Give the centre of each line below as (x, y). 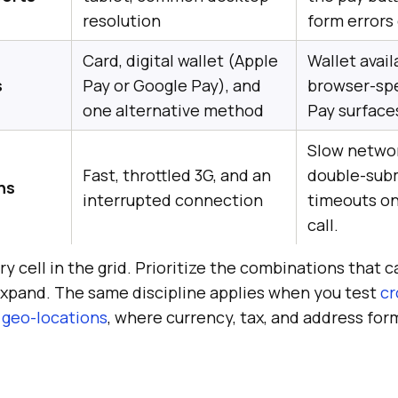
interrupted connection (173, 200)
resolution (122, 20)
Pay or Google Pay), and (172, 85)
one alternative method (173, 110)
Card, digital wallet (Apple (180, 60)
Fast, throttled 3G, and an (177, 175)
